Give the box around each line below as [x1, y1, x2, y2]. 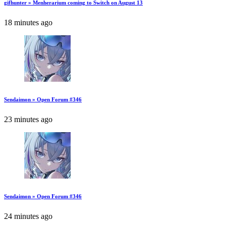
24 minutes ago [4, 211, 52, 220]
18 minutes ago [4, 18, 52, 27]
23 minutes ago [4, 115, 52, 124]
